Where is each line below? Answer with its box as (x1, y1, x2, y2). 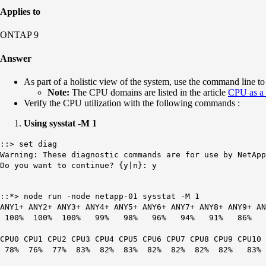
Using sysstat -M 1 (24, 118, 97, 128)
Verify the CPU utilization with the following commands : (24, 97, 242, 108)
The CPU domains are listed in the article (72, 87, 228, 97)
